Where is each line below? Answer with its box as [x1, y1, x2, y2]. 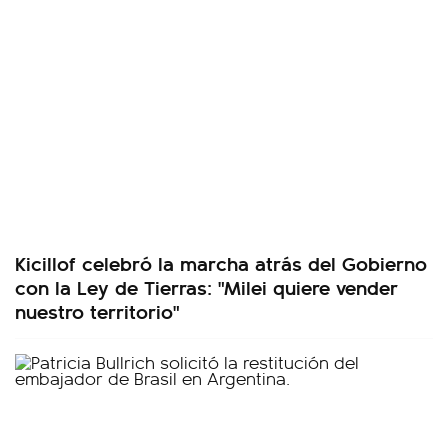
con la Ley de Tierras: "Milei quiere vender [15, 272, 398, 302]
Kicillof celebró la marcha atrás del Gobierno [15, 248, 427, 278]
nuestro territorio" [15, 296, 179, 326]
